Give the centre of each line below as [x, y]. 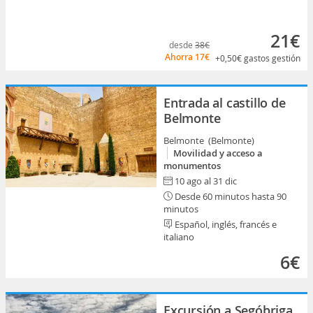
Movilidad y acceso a [218, 153]
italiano [179, 237]
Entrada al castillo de [225, 103]
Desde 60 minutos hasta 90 [230, 196]
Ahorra [180, 57]
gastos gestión [272, 58]
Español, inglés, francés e [225, 224]
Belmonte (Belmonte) [210, 140]
